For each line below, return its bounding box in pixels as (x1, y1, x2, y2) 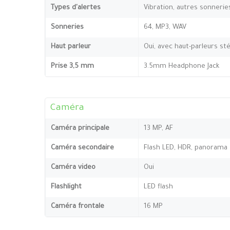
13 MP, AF (144, 124, 173, 132)
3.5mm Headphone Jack (144, 62, 219, 70)
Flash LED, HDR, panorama (144, 144, 227, 152)
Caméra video (51, 163, 95, 171)
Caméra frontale (51, 202, 104, 210)
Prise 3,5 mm (51, 62, 94, 70)
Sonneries (51, 23, 84, 31)
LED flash (144, 183, 173, 191)
